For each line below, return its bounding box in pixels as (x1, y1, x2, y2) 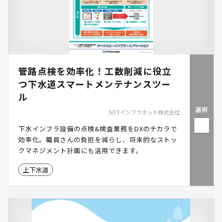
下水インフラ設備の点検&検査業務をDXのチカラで (18, 124, 178, 133)
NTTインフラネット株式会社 (109, 108, 180, 116)
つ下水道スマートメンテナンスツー (18, 77, 171, 90)
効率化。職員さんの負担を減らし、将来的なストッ (18, 135, 178, 144)
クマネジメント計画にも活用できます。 (18, 146, 143, 155)
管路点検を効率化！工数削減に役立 (18, 64, 172, 77)
